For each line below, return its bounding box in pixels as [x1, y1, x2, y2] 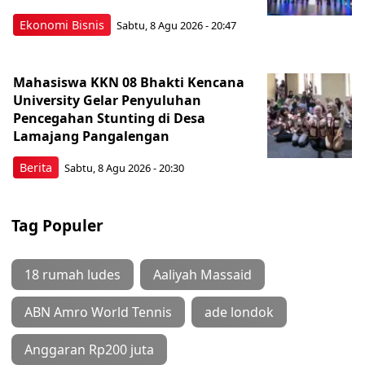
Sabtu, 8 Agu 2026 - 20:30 [64, 161, 184, 176]
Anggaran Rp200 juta [24, 340, 154, 358]
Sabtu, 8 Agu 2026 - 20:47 [117, 18, 236, 33]
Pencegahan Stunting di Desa [13, 108, 205, 127]
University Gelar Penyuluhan [13, 90, 201, 109]
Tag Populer [11, 213, 103, 236]
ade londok [204, 302, 274, 321]
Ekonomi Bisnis [20, 16, 104, 33]
